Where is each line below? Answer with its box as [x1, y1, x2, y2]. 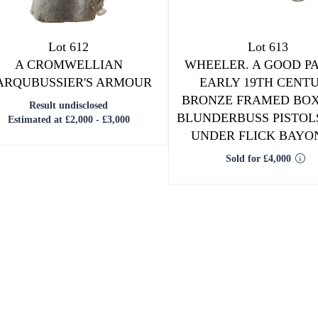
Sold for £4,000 [226, 153, 292, 164]
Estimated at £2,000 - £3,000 [7, 114, 130, 125]
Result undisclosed [29, 100, 109, 111]
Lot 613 [248, 40, 289, 54]
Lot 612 [48, 40, 89, 54]
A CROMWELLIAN [14, 57, 123, 72]
